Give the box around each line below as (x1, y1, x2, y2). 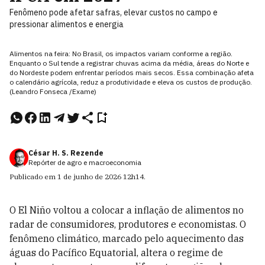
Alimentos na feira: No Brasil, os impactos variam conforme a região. (9, 49, 232, 58)
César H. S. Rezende (28, 148, 104, 157)
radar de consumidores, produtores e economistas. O (9, 218, 246, 230)
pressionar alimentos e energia (9, 19, 124, 30)
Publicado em (9, 172, 57, 181)
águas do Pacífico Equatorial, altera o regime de (9, 247, 223, 258)
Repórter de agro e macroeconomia (28, 158, 141, 167)
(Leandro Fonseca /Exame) (9, 87, 96, 96)
